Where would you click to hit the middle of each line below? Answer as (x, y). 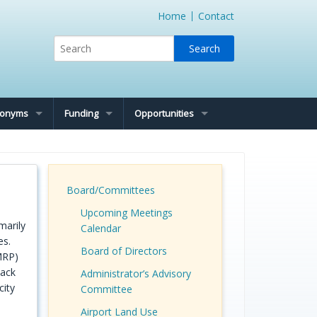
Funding (81, 114)
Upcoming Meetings (126, 213)
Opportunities (164, 114)
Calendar (100, 229)
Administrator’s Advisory (136, 274)
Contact (216, 16)
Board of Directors (123, 251)
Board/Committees (110, 190)
